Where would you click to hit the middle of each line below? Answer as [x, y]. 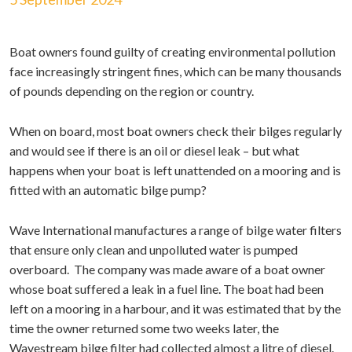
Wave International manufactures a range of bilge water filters [176, 230]
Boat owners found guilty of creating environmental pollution [172, 51]
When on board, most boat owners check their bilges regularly [176, 131]
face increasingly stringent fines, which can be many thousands [176, 71]
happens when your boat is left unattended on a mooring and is [175, 170]
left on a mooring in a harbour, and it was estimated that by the [175, 308]
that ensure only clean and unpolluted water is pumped [154, 249]
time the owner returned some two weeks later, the [144, 328]
